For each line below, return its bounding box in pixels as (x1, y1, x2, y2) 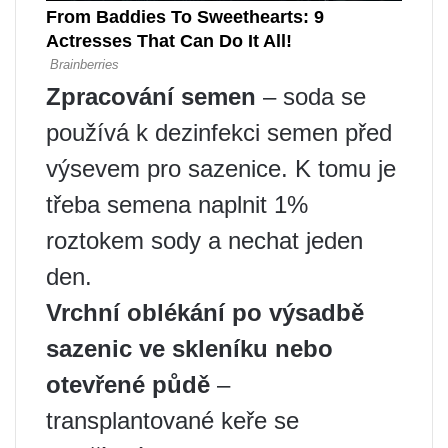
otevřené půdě (46, 370, 210, 398)
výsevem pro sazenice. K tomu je (46, 154, 396, 182)
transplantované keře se (46, 406, 299, 434)
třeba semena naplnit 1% (46, 190, 308, 218)
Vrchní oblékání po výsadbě (46, 298, 364, 326)
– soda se (256, 82, 366, 110)
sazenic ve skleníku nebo (46, 334, 333, 362)
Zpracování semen (46, 82, 256, 110)
